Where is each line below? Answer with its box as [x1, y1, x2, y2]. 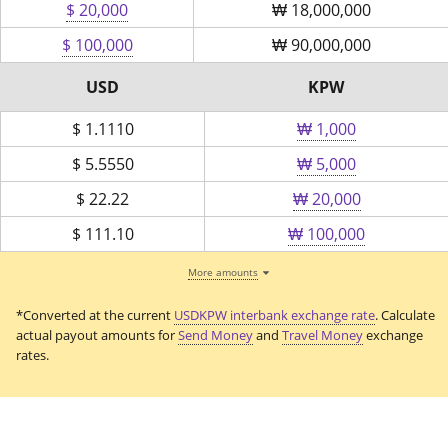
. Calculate [375, 305, 435, 324]
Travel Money [282, 325, 363, 344]
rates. [16, 345, 49, 364]
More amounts [187, 264, 258, 279]
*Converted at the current [16, 305, 174, 324]
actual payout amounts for [16, 325, 178, 344]
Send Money [178, 325, 253, 344]
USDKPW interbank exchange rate [174, 305, 375, 324]
